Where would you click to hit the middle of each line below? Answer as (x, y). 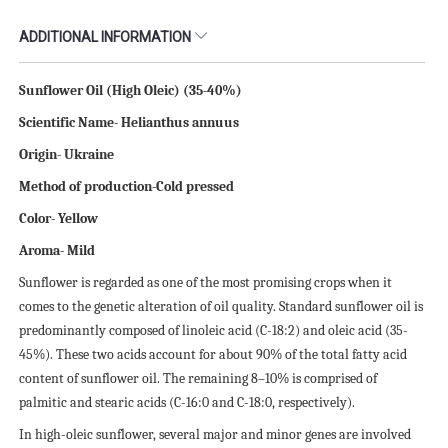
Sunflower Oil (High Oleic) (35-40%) (130, 90)
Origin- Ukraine (66, 154)
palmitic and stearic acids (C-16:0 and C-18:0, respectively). (187, 402)
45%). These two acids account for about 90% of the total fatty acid (213, 354)
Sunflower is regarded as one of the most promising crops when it (205, 282)
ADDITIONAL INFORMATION (106, 36)
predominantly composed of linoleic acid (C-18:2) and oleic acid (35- (213, 330)
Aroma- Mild (57, 250)
